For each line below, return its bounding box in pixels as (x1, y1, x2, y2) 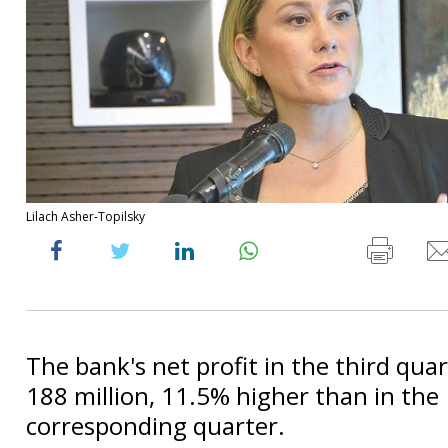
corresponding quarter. (26, 408, 285, 442)
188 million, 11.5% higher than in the (26, 378, 439, 412)
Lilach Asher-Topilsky (26, 207, 145, 225)
